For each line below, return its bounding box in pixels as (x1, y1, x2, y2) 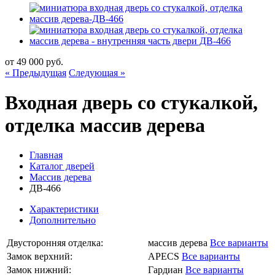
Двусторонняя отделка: (7, 238, 103, 249)
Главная (29, 150, 63, 161)
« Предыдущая (5, 67, 66, 78)
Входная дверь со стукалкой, (5, 91, 258, 114)
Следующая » (69, 67, 125, 78)
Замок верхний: (7, 251, 72, 262)
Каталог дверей (29, 161, 95, 172)
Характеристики (29, 204, 99, 215)
